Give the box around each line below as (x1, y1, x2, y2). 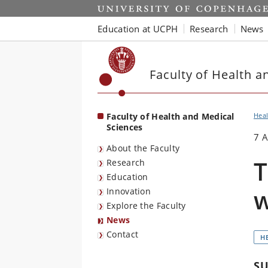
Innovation (106, 185, 151, 197)
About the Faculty (106, 142, 180, 154)
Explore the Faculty (106, 200, 186, 211)
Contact (106, 229, 139, 240)
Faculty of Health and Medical (106, 111, 234, 122)
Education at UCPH (98, 22, 178, 35)
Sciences (106, 121, 143, 133)
